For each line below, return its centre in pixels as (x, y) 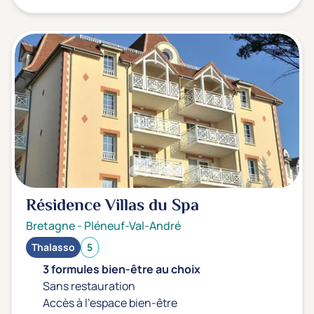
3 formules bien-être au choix (122, 269)
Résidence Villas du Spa (112, 206)
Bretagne (50, 226)
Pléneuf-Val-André (132, 226)
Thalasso (53, 247)
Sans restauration (89, 286)
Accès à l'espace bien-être (110, 303)
